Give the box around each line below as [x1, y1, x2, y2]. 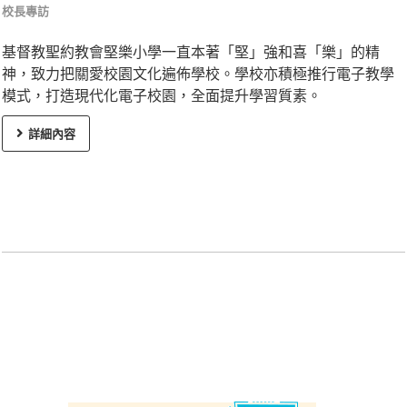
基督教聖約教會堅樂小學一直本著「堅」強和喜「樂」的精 [2, 42, 380, 63]
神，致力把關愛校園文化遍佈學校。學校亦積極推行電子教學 [2, 64, 394, 84]
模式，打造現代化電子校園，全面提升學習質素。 [2, 85, 322, 106]
